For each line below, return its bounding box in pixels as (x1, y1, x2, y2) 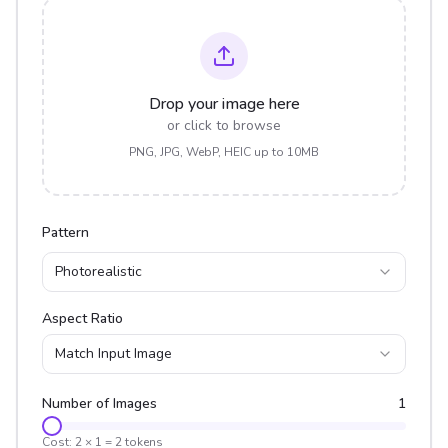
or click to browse (167, 116, 281, 135)
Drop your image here (148, 93, 300, 115)
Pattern (42, 223, 89, 242)
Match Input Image (55, 344, 172, 363)
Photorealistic (55, 262, 142, 281)
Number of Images (42, 394, 157, 413)
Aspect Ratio (42, 309, 123, 328)
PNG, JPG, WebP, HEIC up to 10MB (129, 144, 319, 160)
